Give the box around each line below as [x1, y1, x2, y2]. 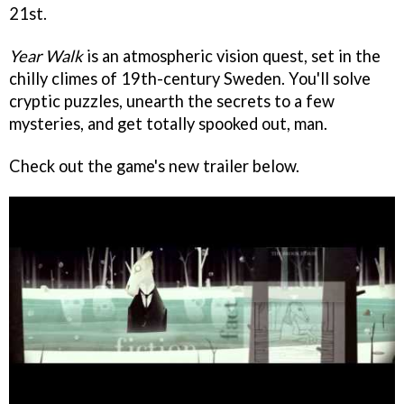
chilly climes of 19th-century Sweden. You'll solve [9, 68, 371, 88]
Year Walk [9, 45, 83, 66]
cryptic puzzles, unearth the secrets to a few [9, 90, 335, 111]
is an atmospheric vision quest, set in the [83, 45, 381, 66]
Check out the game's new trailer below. [9, 155, 299, 176]
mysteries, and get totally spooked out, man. [9, 113, 327, 133]
